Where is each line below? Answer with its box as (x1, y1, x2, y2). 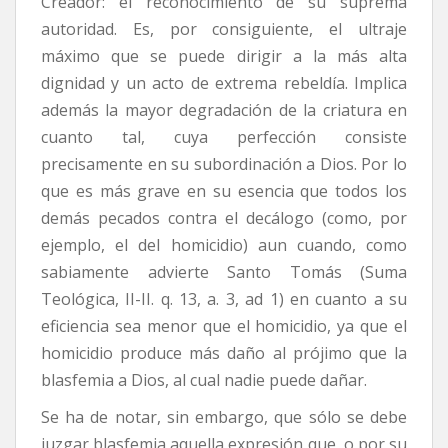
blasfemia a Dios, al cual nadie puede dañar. (41, 368, 367, 391)
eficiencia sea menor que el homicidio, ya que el (41, 314, 407, 337)
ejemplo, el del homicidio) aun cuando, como (41, 233, 407, 256)
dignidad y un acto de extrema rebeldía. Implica (41, 71, 407, 94)
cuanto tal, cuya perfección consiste (41, 125, 407, 148)
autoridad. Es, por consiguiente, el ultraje (41, 17, 407, 40)
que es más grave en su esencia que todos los (41, 179, 407, 202)
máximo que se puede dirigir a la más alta (41, 44, 407, 67)
